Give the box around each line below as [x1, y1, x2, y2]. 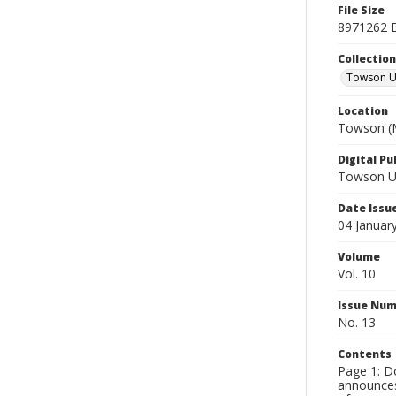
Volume [338, 249, 380, 264]
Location [338, 103, 388, 118]
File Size [338, 3, 385, 18]
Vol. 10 [338, 265, 376, 282]
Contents [338, 346, 392, 362]
